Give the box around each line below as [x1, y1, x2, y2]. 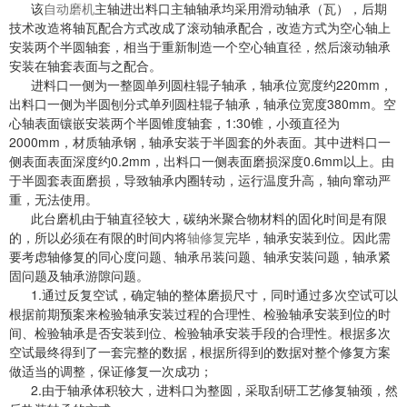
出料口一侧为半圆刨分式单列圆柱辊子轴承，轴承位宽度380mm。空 [9, 94, 396, 113]
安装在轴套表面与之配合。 [9, 56, 162, 74]
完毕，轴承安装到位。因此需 [225, 228, 391, 246]
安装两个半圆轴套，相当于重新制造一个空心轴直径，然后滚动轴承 [9, 37, 391, 55]
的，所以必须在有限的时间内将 [9, 228, 187, 246]
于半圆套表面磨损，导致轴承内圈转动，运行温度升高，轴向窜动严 [9, 171, 391, 189]
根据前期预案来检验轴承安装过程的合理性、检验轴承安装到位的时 [9, 304, 391, 323]
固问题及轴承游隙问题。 [9, 266, 149, 284]
